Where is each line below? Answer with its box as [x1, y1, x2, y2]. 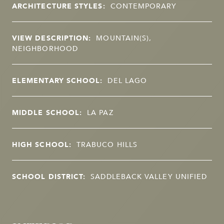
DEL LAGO [107, 74, 147, 86]
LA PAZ [87, 106, 113, 118]
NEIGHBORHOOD [12, 42, 78, 54]
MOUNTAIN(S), [96, 32, 152, 43]
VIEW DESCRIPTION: [12, 32, 91, 43]
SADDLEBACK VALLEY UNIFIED [90, 170, 207, 182]
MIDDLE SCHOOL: [12, 106, 82, 118]
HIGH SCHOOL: [12, 138, 71, 150]
